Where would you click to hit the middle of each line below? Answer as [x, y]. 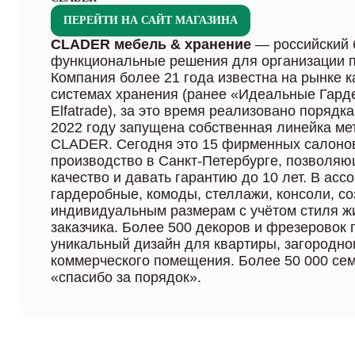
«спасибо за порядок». [126, 277]
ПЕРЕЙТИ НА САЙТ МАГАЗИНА [151, 20]
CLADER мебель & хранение [151, 44]
